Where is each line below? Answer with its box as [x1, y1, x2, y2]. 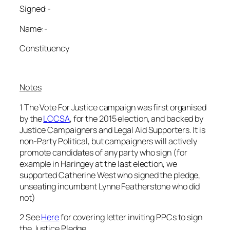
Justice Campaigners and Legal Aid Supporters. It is [20, 124, 205, 136]
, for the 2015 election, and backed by [69, 112, 204, 124]
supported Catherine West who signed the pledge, [20, 169, 201, 181]
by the [20, 112, 44, 124]
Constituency [20, 42, 69, 54]
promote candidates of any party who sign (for [20, 146, 187, 158]
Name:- [20, 23, 48, 34]
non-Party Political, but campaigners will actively [20, 135, 197, 147]
